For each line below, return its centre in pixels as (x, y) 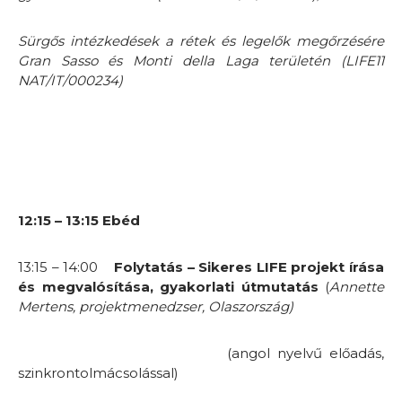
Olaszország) (251, 306)
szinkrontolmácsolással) (98, 372)
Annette (357, 286)
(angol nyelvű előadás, (201, 353)
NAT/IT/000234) (70, 80)
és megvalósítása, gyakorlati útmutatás (168, 286)
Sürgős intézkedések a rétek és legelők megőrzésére (201, 40)
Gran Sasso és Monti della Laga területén (175, 60)
